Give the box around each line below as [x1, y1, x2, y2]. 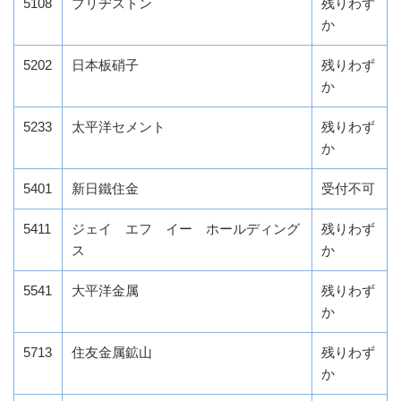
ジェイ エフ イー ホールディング [72, 221, 300, 237]
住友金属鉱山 [72, 345, 152, 361]
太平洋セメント [72, 119, 166, 135]
